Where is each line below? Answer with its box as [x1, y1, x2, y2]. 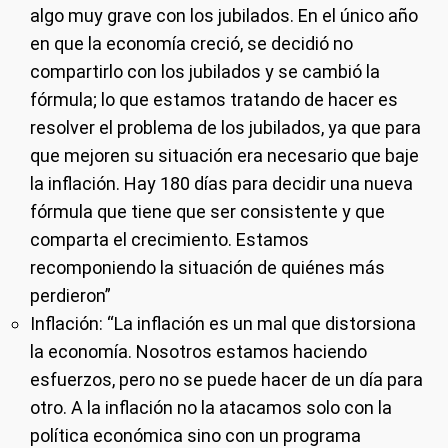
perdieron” [30, 285, 111, 306]
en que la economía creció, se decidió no [30, 33, 353, 54]
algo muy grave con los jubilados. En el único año [30, 5, 418, 26]
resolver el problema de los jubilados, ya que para [30, 117, 421, 138]
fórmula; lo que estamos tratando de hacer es [30, 89, 398, 110]
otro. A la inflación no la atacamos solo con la [30, 397, 392, 418]
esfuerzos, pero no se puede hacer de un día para [30, 369, 423, 390]
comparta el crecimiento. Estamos [30, 229, 309, 250]
